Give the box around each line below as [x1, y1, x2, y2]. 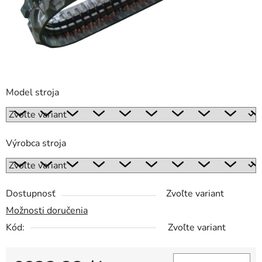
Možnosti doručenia [6, 204, 88, 218]
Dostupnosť [6, 187, 56, 201]
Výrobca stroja [6, 137, 66, 150]
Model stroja [6, 86, 59, 99]
